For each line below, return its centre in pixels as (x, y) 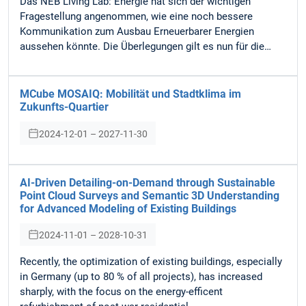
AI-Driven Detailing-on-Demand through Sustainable (148, 182)
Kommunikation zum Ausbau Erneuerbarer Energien (137, 32)
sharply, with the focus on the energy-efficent (121, 291)
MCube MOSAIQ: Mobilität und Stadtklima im (130, 94)
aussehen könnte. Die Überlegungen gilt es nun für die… (145, 47)
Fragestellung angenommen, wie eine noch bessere (136, 17)
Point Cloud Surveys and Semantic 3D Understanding (150, 195)
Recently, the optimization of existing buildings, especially (151, 261)
